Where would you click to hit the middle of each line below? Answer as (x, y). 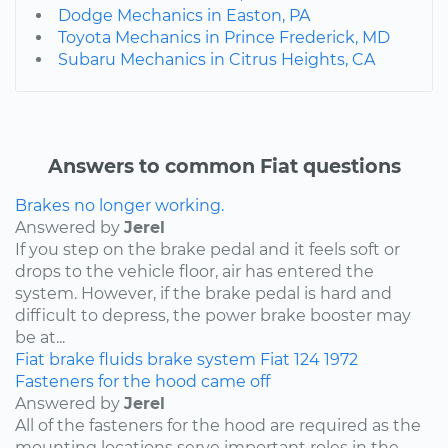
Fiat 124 (290, 359)
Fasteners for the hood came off (142, 381)
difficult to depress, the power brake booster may (213, 315)
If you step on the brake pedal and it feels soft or (207, 249)
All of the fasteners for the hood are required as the (218, 425)
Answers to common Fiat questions (224, 165)
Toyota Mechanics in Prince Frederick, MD (224, 37)
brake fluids (96, 359)
